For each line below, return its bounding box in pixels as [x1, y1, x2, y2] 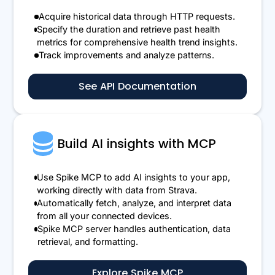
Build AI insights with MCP [58, 135, 217, 153]
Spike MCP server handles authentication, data [37, 223, 231, 234]
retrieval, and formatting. [37, 236, 138, 247]
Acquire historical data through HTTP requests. [38, 11, 235, 22]
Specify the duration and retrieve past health [36, 24, 220, 35]
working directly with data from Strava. [37, 185, 198, 196]
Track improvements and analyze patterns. [38, 50, 214, 61]
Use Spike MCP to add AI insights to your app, [37, 172, 231, 183]
